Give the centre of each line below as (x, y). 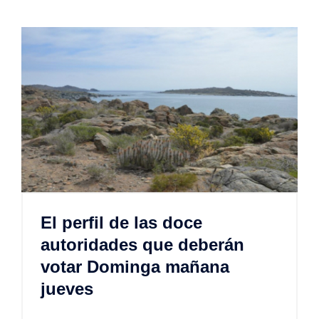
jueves (67, 289)
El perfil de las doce (121, 223)
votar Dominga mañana (135, 267)
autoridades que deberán (142, 245)
